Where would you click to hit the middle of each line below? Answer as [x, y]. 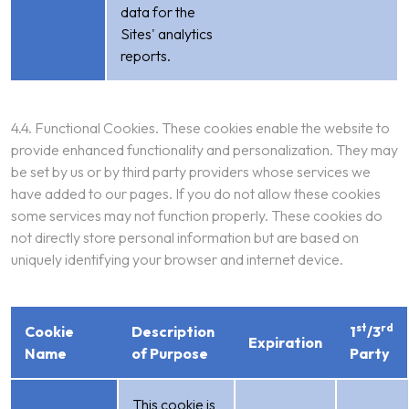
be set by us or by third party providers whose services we [191, 172]
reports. [146, 56]
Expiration [285, 342]
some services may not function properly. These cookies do [197, 215]
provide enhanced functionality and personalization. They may [204, 150]
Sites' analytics [167, 34]
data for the [158, 12]
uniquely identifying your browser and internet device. [177, 259]
